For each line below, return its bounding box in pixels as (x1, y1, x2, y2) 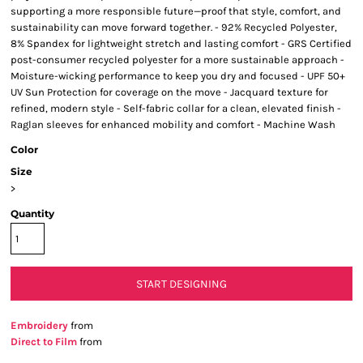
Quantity (11, 207, 54, 220)
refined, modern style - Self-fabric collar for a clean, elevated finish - (11, 102, 341, 114)
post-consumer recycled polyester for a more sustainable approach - (11, 53, 344, 66)
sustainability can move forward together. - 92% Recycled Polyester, (11, 21, 337, 33)
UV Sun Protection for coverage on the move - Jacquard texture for (11, 86, 328, 98)
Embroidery (11, 319, 68, 331)
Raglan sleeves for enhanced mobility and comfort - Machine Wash (11, 118, 335, 130)
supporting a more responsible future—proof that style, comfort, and (11, 5, 341, 17)
